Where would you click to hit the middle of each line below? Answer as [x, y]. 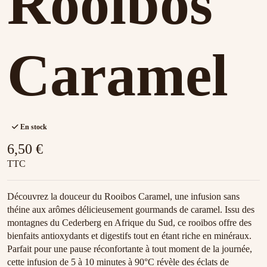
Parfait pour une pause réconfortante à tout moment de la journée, [130, 249]
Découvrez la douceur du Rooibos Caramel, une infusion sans [123, 197]
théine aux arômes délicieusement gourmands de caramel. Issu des [131, 210]
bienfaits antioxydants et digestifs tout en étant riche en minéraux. [129, 236]
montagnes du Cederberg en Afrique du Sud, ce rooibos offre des [129, 223]
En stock [32, 127]
